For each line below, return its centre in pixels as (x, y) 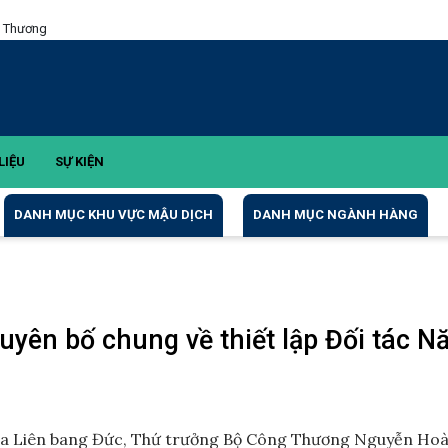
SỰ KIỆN (79, 161)
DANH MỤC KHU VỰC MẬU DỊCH (114, 214)
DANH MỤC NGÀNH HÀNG (336, 214)
